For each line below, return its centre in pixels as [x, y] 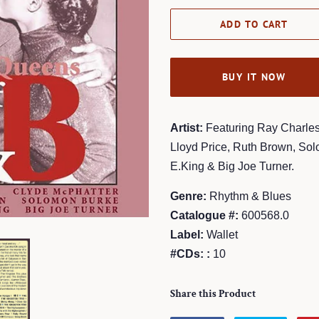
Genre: [188, 196]
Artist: [187, 128]
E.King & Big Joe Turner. [232, 166]
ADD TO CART [254, 24]
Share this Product [213, 294]
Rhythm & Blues [249, 196]
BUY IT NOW [254, 77]
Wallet [221, 235]
